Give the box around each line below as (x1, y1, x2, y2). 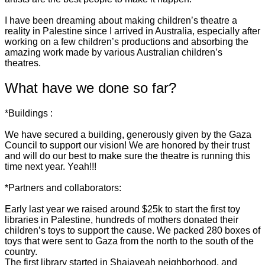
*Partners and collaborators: (5, 183, 121, 193)
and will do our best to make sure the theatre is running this (5, 151, 250, 161)
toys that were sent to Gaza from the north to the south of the (5, 236, 254, 247)
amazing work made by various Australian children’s (5, 47, 222, 57)
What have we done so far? (5, 80, 176, 96)
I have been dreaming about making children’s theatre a (5, 15, 237, 25)
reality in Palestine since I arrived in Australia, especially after (5, 25, 260, 36)
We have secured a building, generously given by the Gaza (5, 130, 251, 140)
